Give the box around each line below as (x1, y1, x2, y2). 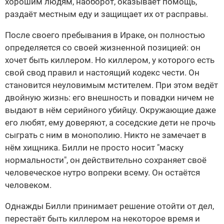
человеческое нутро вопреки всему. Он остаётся (5, 167, 200, 178)
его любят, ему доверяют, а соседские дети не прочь (5, 117, 215, 128)
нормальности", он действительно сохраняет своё (5, 155, 206, 165)
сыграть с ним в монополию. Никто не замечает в (5, 130, 206, 140)
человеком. (5, 180, 51, 190)
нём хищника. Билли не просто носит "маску (5, 142, 183, 153)
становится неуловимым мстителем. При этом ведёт (5, 80, 218, 90)
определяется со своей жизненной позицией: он (5, 42, 200, 53)
